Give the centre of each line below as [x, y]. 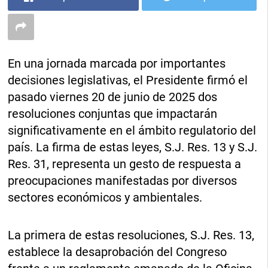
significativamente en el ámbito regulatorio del [132, 131]
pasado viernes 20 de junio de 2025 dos [113, 97]
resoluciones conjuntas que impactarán [113, 114]
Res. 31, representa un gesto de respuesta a [125, 164]
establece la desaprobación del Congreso [118, 252]
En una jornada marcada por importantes [117, 64]
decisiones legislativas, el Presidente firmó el [128, 80]
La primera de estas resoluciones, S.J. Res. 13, [131, 235]
